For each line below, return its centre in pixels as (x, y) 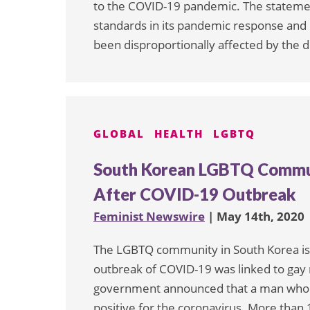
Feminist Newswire (149, 216)
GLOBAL (119, 133)
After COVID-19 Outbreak (195, 194)
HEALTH (179, 133)
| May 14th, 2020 (255, 216)
